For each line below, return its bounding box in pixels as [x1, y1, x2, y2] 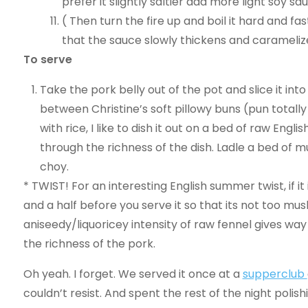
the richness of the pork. [23, 236, 155, 252]
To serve [23, 52, 72, 67]
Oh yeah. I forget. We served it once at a [23, 266, 243, 282]
